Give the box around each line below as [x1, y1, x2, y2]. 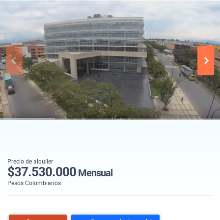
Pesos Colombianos [7, 179, 61, 187]
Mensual [76, 166, 112, 179]
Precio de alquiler [7, 158, 53, 165]
